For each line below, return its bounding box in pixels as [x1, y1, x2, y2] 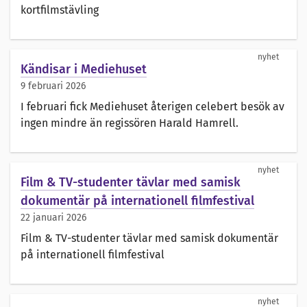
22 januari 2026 [21, 212, 86, 224]
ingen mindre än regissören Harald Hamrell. [21, 116, 238, 130]
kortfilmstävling [21, 3, 99, 17]
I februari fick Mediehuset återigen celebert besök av [21, 100, 284, 114]
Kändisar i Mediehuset [21, 62, 147, 77]
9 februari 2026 [21, 80, 86, 93]
